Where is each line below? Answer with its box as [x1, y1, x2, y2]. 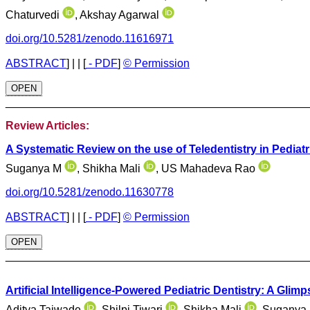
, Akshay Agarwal [75, 9, 162, 21]
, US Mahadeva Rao [156, 163, 258, 174]
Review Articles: [6, 120, 89, 131]
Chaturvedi [6, 9, 62, 21]
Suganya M [6, 163, 64, 174]
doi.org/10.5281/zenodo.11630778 [6, 186, 174, 198]
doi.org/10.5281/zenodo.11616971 [6, 33, 174, 44]
